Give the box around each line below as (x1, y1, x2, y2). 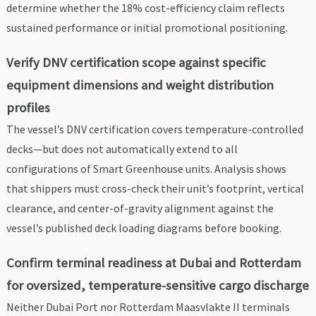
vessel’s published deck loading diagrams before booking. (6, 221, 281, 236)
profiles (6, 99, 50, 116)
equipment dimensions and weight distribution (6, 77, 274, 94)
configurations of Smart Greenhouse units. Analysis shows (6, 162, 286, 176)
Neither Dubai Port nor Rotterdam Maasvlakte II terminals (6, 300, 290, 315)
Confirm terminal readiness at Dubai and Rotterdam (6, 255, 301, 272)
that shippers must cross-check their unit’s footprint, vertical (6, 181, 304, 196)
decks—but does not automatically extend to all (6, 142, 238, 157)
